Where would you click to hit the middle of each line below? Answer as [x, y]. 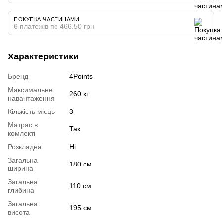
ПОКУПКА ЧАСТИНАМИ [47, 19]
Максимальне [30, 90]
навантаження [31, 98]
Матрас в [23, 125]
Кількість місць [31, 111]
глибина [21, 190]
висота [19, 212]
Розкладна [25, 147]
